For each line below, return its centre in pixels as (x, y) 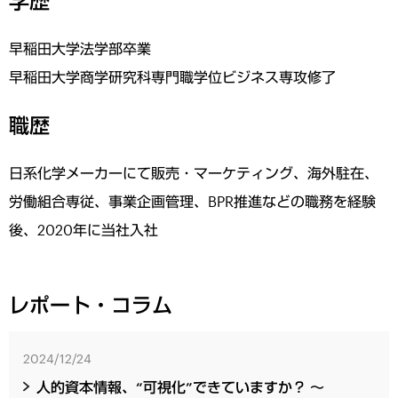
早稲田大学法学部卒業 (80, 49)
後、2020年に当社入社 (84, 230)
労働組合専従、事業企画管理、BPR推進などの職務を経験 (193, 202)
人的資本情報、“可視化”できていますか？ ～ (181, 387)
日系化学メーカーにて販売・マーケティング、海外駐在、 (194, 173)
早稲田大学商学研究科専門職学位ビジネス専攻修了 (173, 77)
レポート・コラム (91, 305)
